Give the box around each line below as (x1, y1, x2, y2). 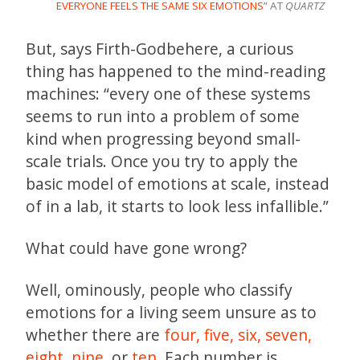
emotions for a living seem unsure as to (26, 301, 317, 323)
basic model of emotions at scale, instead (26, 172, 329, 194)
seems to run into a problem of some (26, 104, 300, 127)
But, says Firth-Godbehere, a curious (26, 37, 293, 59)
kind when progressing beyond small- (26, 127, 301, 149)
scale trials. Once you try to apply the (26, 149, 298, 172)
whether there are (26, 323, 164, 346)
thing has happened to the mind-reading (26, 59, 325, 82)
